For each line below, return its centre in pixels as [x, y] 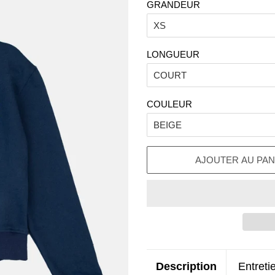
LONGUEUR [173, 54]
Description [186, 266]
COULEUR [169, 104]
